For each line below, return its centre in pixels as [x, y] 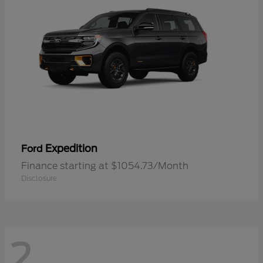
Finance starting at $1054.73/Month [105, 166]
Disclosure [39, 178]
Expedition [71, 148]
